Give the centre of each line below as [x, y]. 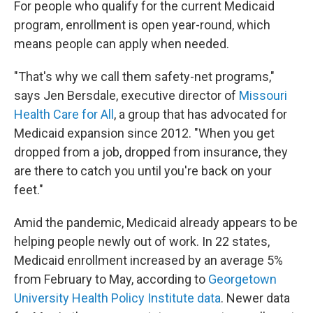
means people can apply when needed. [122, 44]
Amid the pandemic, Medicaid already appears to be [156, 223]
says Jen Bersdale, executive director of [125, 96]
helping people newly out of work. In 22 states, [142, 242]
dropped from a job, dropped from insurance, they [151, 152]
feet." [29, 190]
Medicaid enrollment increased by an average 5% [148, 261]
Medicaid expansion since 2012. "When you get [144, 133]
